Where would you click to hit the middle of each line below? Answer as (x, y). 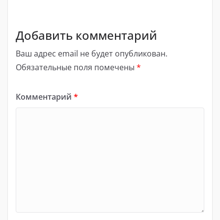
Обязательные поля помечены (76, 67)
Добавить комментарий (86, 35)
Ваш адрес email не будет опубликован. (92, 53)
